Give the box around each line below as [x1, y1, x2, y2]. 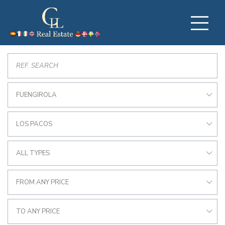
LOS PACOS [16, 120, 52, 129]
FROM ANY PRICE [16, 178, 69, 187]
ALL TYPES [16, 149, 50, 158]
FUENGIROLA [16, 90, 57, 99]
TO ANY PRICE [16, 207, 60, 216]
